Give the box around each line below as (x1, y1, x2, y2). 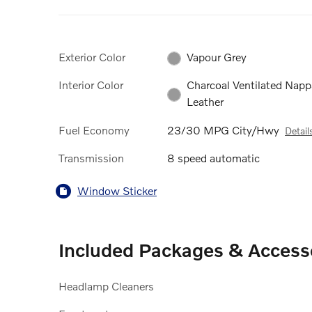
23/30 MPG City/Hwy (167, 123, 279, 136)
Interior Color (58, 78, 123, 92)
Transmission (58, 150, 124, 164)
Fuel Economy (58, 123, 130, 136)
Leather (187, 95, 224, 109)
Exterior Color (58, 49, 125, 63)
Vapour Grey (187, 50, 247, 64)
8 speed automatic (167, 150, 260, 164)
